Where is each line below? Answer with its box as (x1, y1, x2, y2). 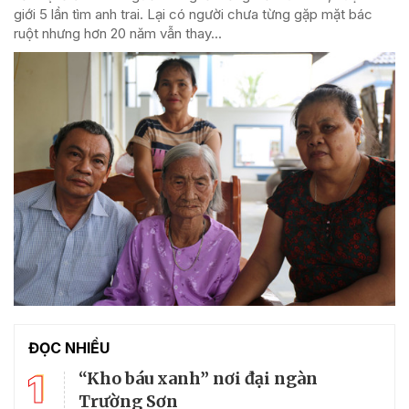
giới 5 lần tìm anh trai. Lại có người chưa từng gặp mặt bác (14, 5, 372, 23)
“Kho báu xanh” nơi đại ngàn (79, 368, 318, 390)
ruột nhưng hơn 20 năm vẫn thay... (14, 24, 222, 42)
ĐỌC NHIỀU (28, 339, 110, 358)
